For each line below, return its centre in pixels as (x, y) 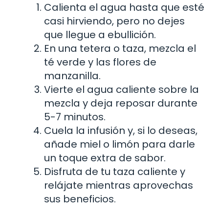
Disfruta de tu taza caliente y (115, 171)
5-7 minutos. (75, 117)
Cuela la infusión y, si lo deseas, (121, 130)
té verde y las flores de (100, 62)
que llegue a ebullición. (100, 34)
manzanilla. (72, 76)
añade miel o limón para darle (120, 144)
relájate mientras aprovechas (119, 185)
